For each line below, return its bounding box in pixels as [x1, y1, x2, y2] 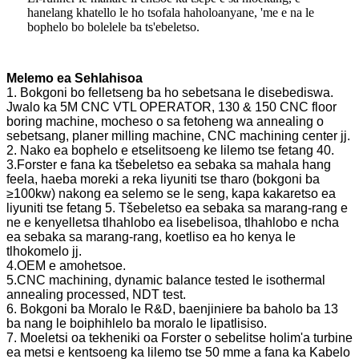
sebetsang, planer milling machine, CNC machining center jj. [6, 129, 350, 143]
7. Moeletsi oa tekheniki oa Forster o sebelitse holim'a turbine [6, 331, 353, 345]
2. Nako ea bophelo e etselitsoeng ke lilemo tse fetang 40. [6, 143, 334, 158]
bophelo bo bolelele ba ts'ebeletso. [27, 20, 200, 34]
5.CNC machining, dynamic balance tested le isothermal [6, 273, 325, 288]
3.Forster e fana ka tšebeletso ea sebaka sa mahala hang [6, 158, 331, 172]
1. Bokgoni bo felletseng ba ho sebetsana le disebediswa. [6, 86, 333, 100]
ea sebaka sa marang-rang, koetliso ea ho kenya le [6, 230, 296, 244]
